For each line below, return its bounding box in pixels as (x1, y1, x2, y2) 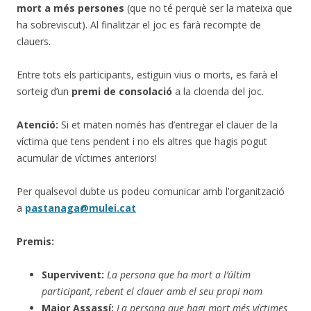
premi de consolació (72, 84, 172, 98)
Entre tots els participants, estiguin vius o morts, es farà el (17, 67, 278, 81)
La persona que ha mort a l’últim (107, 267, 251, 281)
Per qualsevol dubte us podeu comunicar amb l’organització (17, 184, 285, 198)
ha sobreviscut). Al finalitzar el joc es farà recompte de (17, 17, 261, 31)
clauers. (17, 34, 51, 48)
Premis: (17, 234, 54, 248)
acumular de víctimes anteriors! (17, 151, 157, 165)
